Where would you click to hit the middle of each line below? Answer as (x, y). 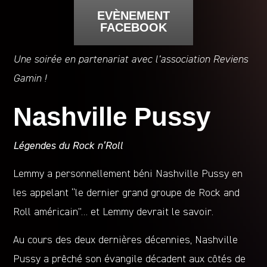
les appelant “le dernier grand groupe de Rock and (127, 193)
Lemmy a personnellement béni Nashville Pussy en (128, 174)
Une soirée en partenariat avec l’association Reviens (131, 59)
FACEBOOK (133, 27)
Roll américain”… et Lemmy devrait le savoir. (114, 212)
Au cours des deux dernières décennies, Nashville (126, 240)
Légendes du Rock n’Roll (68, 146)
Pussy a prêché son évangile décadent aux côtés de (130, 259)
